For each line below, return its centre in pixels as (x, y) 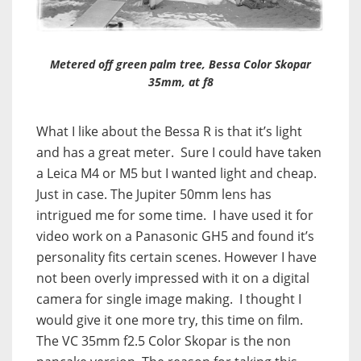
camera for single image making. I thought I (169, 299)
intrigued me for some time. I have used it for (175, 216)
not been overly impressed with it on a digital (173, 278)
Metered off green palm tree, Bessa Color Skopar (180, 64)
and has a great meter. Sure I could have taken (179, 153)
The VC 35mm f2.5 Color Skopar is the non (164, 341)
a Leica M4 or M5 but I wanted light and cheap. (176, 174)
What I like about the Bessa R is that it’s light (169, 132)
